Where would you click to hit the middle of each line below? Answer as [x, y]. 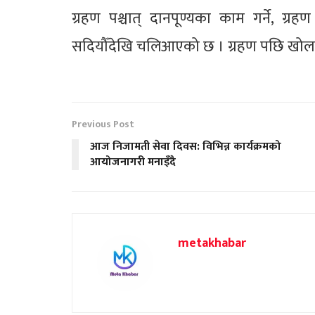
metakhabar [212, 243]
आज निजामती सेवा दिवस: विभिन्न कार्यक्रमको [186, 146]
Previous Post [103, 124]
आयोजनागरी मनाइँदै [133, 162]
